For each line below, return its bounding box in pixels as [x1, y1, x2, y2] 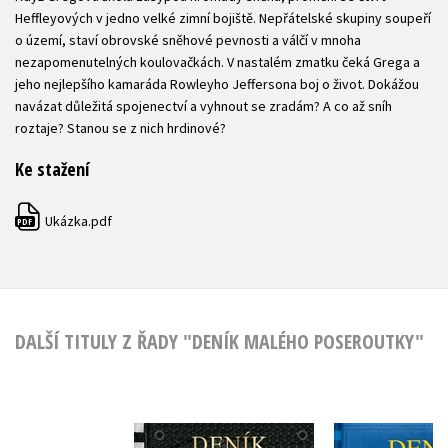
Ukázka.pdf [42, 212, 112, 230]
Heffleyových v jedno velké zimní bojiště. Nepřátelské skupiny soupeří [15, 9, 431, 27]
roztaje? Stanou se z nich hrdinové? [15, 119, 226, 137]
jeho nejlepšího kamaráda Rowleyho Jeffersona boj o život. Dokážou [15, 75, 419, 93]
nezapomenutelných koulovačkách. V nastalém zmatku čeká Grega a [15, 53, 420, 71]
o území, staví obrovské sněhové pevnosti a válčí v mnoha [15, 31, 361, 49]
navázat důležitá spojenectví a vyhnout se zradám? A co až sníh [15, 97, 392, 115]
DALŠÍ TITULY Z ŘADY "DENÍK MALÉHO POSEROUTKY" [15, 327, 424, 355]
